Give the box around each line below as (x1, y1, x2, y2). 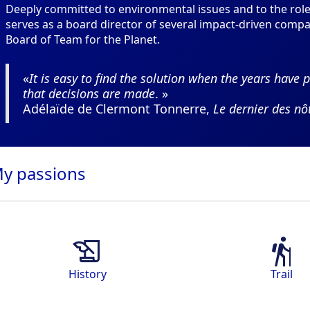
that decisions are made (23, 85, 155, 102)
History (68, 266, 107, 282)
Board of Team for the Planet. (6, 32, 160, 48)
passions (17, 162, 86, 185)
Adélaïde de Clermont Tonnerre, (23, 100, 213, 118)
